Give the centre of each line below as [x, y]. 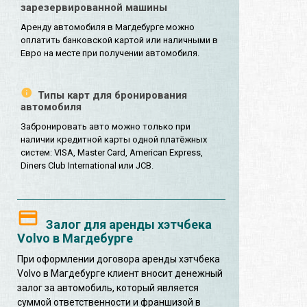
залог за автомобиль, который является [108, 288]
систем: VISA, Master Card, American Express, [112, 153]
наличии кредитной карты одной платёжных [114, 140]
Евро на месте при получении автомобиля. [110, 53]
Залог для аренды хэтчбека [129, 225]
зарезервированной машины [94, 8]
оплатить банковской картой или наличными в [119, 40]
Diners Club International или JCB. [87, 166]
